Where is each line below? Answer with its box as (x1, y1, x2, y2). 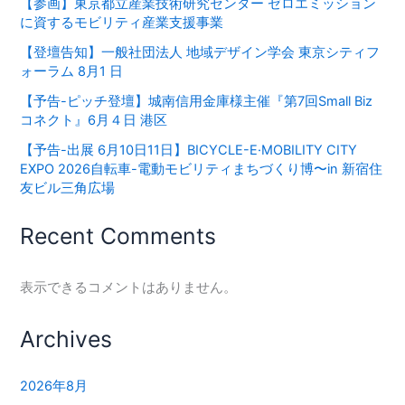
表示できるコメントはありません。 (20, 278, 238, 296)
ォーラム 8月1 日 (20, 63, 124, 80)
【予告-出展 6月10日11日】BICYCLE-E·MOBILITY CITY (20, 142, 358, 158)
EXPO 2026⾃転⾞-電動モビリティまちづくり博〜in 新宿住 (20, 161, 383, 177)
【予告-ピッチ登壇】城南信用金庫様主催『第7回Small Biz (20, 93, 373, 109)
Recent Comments (20, 222, 217, 250)
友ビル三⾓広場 (20, 180, 116, 196)
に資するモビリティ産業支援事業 (20, 14, 224, 31)
